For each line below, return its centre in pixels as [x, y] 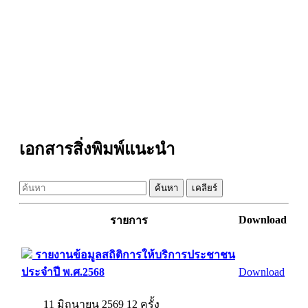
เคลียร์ [205, 188]
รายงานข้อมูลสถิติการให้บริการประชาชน [134, 255]
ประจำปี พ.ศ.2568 [63, 272]
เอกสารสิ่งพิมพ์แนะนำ [97, 150]
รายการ [129, 221]
